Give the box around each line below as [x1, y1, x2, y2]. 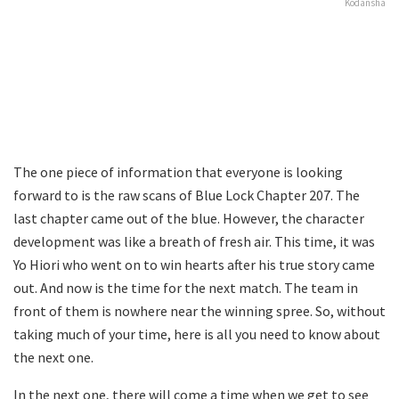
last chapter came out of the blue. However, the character [13, 208, 364, 227]
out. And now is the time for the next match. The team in [13, 278, 358, 297]
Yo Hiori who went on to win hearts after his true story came [13, 255, 375, 273]
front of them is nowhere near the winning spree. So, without [13, 301, 386, 320]
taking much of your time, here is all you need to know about [13, 324, 380, 343]
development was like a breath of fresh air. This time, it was [13, 232, 375, 250]
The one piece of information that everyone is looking [13, 162, 343, 181]
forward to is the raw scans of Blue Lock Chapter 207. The [13, 185, 360, 204]
